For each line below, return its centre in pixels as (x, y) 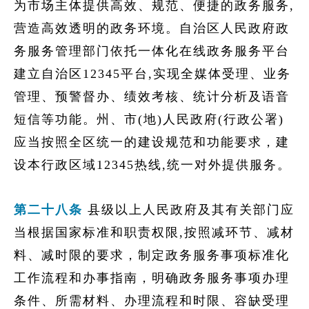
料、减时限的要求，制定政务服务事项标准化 (152, 255)
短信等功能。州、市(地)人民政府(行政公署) (149, 119)
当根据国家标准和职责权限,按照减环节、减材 (154, 232)
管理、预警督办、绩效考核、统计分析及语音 (152, 97)
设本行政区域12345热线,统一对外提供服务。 (152, 165)
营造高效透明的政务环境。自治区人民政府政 (152, 28)
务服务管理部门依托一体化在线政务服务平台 (152, 51)
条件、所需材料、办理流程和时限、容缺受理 (152, 301)
